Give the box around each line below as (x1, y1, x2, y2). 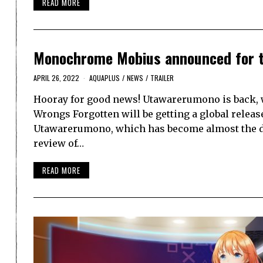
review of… (33, 137, 84, 149)
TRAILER (150, 72, 174, 83)
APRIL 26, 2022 (33, 72, 79, 83)
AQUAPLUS (89, 72, 120, 83)
